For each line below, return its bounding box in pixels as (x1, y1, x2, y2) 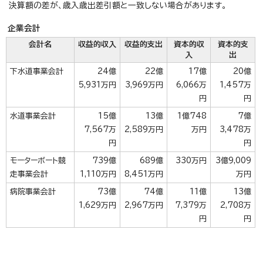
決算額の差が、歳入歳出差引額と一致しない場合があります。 (9, 1, 227, 9)
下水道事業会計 (10, 68, 63, 75)
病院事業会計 (10, 188, 56, 195)
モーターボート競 (10, 157, 66, 164)
